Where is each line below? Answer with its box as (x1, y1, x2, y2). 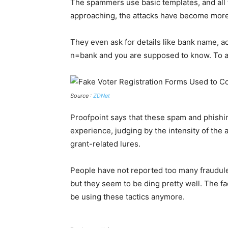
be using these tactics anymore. (70, 192, 185, 202)
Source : (70, 92, 93, 100)
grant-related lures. (70, 139, 142, 149)
